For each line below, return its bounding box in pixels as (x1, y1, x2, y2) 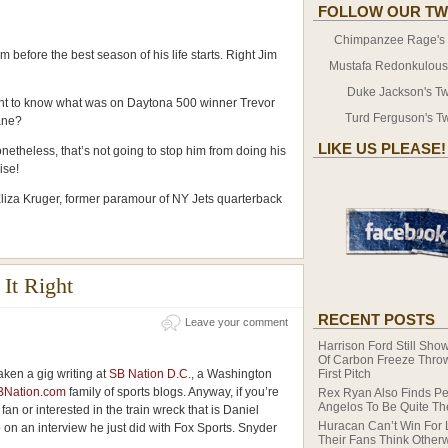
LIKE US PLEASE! (318, 140, 446, 157)
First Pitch (318, 367, 371, 381)
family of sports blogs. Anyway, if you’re (66, 385, 279, 399)
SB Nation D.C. (109, 367, 191, 381)
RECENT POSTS (318, 311, 435, 328)
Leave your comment (185, 316, 288, 328)
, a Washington (191, 367, 272, 381)
